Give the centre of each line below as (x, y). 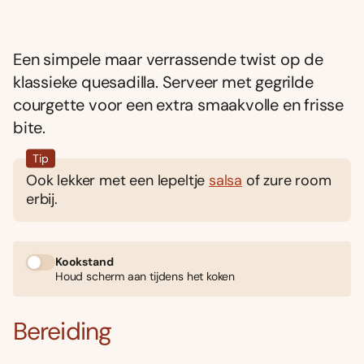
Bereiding (62, 331)
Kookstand (84, 262)
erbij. (42, 199)
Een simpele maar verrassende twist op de (168, 60)
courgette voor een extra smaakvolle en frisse (178, 105)
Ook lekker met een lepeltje (117, 181)
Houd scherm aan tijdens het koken (145, 277)
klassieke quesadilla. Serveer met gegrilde (163, 82)
